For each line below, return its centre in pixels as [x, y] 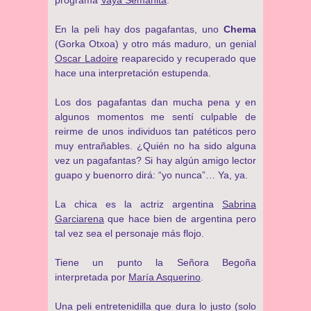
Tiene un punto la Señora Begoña [155, 262]
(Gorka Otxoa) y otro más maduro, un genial [155, 44]
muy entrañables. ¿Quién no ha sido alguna [155, 146]
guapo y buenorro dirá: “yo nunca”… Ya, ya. [151, 175]
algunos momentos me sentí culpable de [155, 117]
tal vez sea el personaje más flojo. [129, 233]
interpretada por [92, 277]
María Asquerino [165, 277]
